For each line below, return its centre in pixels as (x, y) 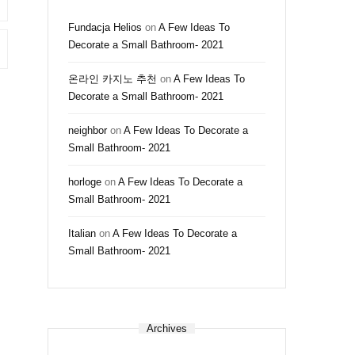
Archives (167, 328)
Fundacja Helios (105, 27)
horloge (85, 182)
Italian (82, 233)
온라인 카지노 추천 (113, 79)
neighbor (88, 130)
